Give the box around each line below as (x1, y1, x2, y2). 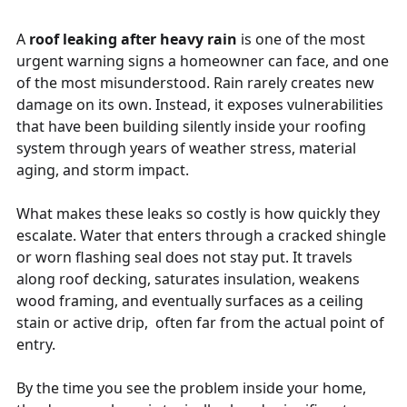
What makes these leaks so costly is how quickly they (16, 203, 380, 223)
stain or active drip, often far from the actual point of (16, 312, 384, 333)
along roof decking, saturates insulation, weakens (16, 268, 360, 289)
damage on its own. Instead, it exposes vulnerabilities (16, 94, 383, 114)
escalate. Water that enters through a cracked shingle (16, 224, 386, 245)
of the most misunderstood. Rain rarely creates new (16, 72, 374, 93)
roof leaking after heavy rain (29, 28, 237, 49)
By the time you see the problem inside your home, (16, 377, 366, 398)
